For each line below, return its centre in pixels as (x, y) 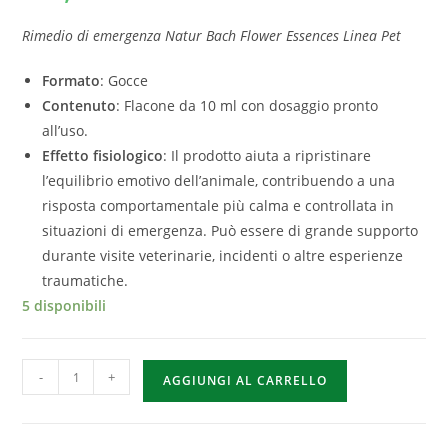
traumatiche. (85, 281)
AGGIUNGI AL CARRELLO (245, 381)
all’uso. (65, 131)
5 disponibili (64, 306)
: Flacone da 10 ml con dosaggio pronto (247, 106)
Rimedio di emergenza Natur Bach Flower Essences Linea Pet (212, 36)
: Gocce (124, 81)
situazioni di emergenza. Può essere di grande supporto (230, 231)
